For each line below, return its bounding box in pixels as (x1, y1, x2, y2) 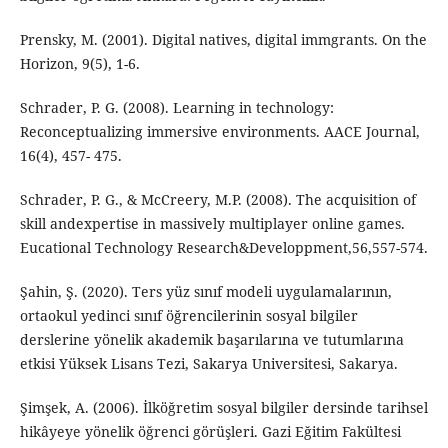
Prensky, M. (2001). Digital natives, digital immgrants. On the (19, 30, 427, 50)
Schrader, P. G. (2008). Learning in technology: (19, 98, 334, 118)
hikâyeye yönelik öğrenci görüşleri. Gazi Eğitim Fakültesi (19, 422, 401, 442)
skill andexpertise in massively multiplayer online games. (19, 214, 405, 234)
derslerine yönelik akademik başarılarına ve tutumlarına (19, 330, 404, 350)
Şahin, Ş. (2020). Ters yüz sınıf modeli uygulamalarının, (19, 282, 392, 302)
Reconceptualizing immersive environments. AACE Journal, (19, 122, 420, 142)
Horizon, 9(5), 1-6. (19, 54, 140, 74)
